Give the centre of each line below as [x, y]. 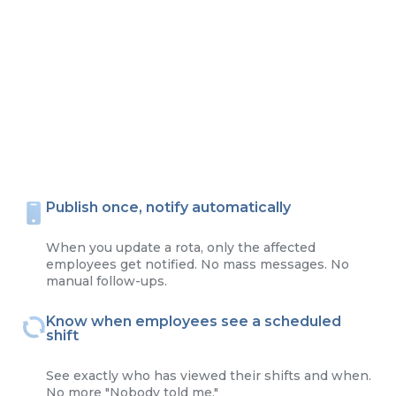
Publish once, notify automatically [168, 207]
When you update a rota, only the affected [181, 247]
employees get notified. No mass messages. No [198, 264]
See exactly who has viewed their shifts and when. [209, 375]
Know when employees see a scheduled [194, 321]
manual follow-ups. [107, 281]
